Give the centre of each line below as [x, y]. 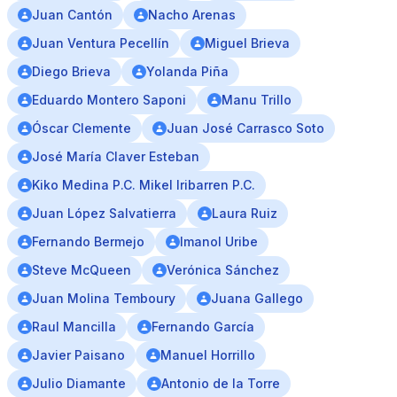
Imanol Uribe [219, 241]
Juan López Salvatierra [104, 213]
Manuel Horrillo [208, 355]
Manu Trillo [257, 100]
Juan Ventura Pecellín [101, 43]
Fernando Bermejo [88, 241]
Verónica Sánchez [223, 270]
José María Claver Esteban [116, 156]
